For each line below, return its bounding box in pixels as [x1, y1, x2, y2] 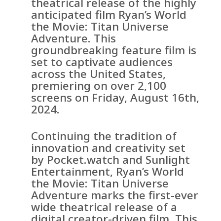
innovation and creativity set [31, 140, 186, 156]
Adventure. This [31, 31, 116, 46]
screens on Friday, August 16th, [31, 90, 200, 106]
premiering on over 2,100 [31, 78, 167, 94]
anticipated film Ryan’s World [31, 7, 187, 23]
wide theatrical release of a [31, 199, 178, 215]
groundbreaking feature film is [31, 42, 197, 58]
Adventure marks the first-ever [31, 187, 199, 203]
